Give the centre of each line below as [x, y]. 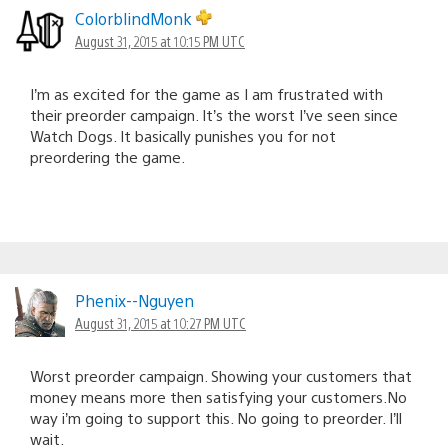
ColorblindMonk [135, 18]
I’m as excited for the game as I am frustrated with [206, 93]
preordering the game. [107, 156]
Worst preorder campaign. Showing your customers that [221, 375]
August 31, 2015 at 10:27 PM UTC [160, 322]
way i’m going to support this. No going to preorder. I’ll [216, 417]
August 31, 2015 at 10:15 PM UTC [160, 40]
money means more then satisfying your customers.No [218, 396]
